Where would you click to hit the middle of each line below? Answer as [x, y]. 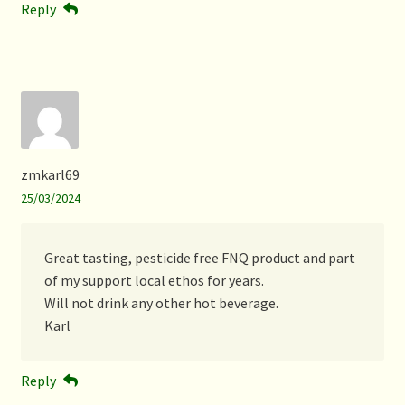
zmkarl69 [50, 175]
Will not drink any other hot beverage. [161, 302]
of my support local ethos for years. [154, 280]
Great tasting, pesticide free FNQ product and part [199, 257]
